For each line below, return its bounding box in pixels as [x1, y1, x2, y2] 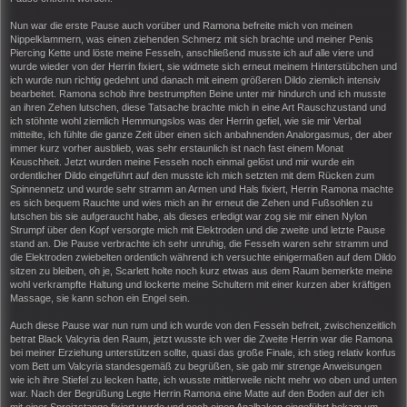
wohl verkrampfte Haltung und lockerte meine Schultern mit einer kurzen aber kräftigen [10, 278, 391, 290]
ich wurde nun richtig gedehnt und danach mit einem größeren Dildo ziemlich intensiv [10, 74, 381, 85]
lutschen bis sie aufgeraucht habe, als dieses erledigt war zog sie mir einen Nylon [10, 210, 367, 222]
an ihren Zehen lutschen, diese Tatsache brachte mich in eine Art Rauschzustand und [10, 101, 386, 113]
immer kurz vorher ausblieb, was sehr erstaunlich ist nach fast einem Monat [10, 142, 343, 154]
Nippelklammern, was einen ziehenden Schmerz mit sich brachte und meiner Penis [10, 33, 373, 45]
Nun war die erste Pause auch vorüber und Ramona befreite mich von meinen [10, 19, 352, 31]
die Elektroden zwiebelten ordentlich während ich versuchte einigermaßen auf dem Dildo [10, 251, 396, 263]
